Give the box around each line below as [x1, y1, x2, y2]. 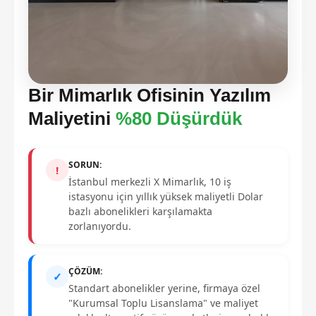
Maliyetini [28, 108, 116, 129]
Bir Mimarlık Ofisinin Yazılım [28, 85, 271, 106]
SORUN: [68, 159, 102, 171]
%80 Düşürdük [116, 108, 242, 129]
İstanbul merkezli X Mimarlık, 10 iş [68, 175, 231, 188]
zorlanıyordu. [68, 219, 131, 233]
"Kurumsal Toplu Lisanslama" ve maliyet [68, 296, 258, 310]
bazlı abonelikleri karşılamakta [68, 205, 212, 218]
